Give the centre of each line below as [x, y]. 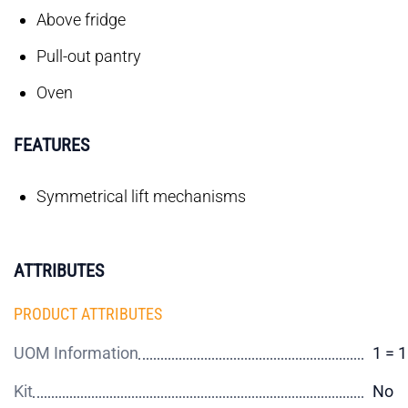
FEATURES [51, 145]
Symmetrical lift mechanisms [141, 196]
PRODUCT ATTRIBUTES [88, 314]
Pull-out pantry [89, 56]
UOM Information [76, 353]
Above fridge [81, 20]
